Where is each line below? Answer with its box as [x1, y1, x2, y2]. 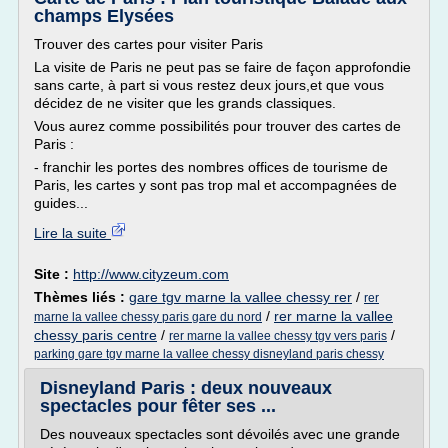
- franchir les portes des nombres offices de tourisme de [34, 159, 388, 175]
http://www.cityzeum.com [73, 266, 229, 282]
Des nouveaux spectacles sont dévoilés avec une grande [40, 426, 400, 442]
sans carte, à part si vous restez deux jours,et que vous [34, 77, 384, 93]
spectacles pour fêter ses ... [40, 396, 276, 416]
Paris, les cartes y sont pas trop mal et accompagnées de [34, 177, 397, 193]
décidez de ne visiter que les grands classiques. [34, 95, 336, 111]
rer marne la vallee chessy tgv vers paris [169, 329, 387, 343]
